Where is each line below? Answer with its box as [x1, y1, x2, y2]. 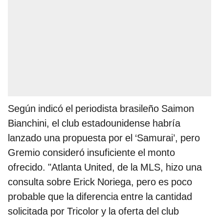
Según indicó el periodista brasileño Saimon [8, 103, 194, 115]
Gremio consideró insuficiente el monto [8, 147, 175, 159]
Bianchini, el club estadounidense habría [8, 117, 180, 130]
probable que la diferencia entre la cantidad [8, 191, 192, 203]
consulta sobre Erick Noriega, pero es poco [8, 176, 192, 188]
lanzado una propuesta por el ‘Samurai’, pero [8, 132, 200, 144]
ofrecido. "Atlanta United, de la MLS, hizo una [8, 161, 202, 174]
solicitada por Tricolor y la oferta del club [8, 205, 179, 218]
